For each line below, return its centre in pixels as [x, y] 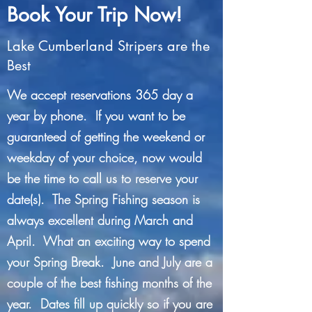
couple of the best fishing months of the [109, 283]
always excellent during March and [100, 220]
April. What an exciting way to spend [109, 241]
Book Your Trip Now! [94, 15]
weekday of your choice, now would [104, 157]
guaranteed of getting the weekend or [106, 136]
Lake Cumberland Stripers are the [108, 46]
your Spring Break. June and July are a [110, 262]
